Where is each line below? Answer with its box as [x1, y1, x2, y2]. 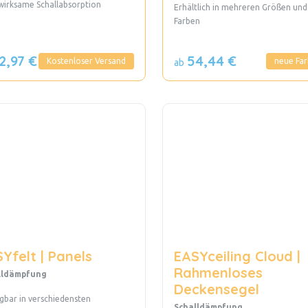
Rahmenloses [173, 264, 263, 282]
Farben [173, 16, 235, 26]
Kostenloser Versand [46, 56, 126, 66]
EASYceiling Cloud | [173, 247, 300, 265]
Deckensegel [173, 280, 259, 298]
